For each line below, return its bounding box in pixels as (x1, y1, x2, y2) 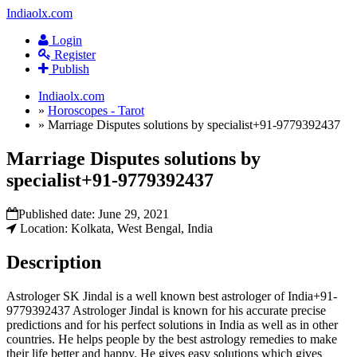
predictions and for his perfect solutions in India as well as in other (6, 317, 338, 331)
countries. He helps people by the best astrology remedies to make (6, 331, 337, 346)
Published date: (18, 206, 98, 221)
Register (51, 48, 96, 61)
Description (6, 251, 101, 273)
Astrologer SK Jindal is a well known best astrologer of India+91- (6, 288, 337, 303)
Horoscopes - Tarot (48, 104, 144, 117)
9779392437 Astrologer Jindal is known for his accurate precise (6, 303, 326, 317)
